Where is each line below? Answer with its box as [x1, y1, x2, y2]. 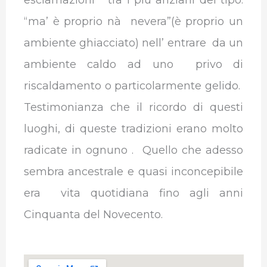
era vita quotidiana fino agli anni [23, 187, 244, 200]
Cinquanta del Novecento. [23, 208, 166, 222]
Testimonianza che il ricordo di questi [23, 101, 244, 114]
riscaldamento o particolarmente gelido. [23, 79, 244, 93]
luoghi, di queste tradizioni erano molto [23, 122, 244, 136]
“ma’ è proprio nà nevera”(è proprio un [23, 15, 244, 29]
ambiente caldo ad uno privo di [23, 58, 244, 72]
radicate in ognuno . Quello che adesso [23, 144, 244, 157]
